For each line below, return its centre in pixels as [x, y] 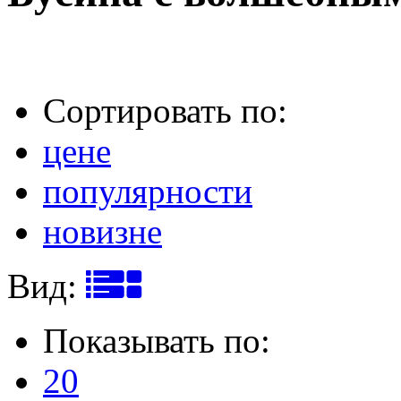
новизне [102, 231]
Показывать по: [157, 340]
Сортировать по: [165, 110]
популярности [148, 191]
